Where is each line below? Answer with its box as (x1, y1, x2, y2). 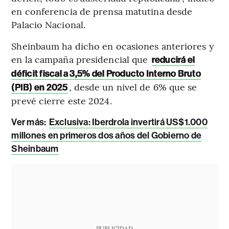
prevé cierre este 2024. (11, 94, 112, 107)
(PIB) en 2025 (11, 81, 68, 93)
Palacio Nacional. (11, 17, 86, 31)
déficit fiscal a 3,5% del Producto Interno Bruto (11, 67, 201, 79)
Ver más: (11, 116, 48, 128)
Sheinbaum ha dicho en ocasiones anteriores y (11, 39, 214, 52)
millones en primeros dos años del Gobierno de (11, 129, 202, 141)
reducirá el (151, 54, 195, 65)
